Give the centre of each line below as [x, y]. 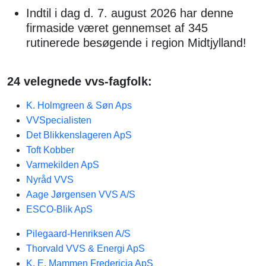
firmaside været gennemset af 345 [117, 28]
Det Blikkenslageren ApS [79, 135]
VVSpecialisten [59, 120]
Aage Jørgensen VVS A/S [81, 194]
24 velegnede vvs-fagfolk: [80, 81]
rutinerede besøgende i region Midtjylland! [136, 43]
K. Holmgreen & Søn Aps [79, 105]
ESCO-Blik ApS [59, 209]
